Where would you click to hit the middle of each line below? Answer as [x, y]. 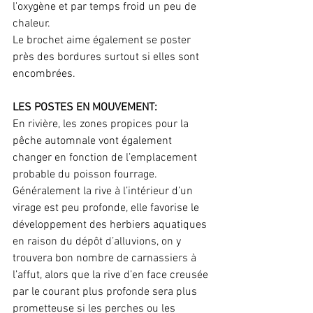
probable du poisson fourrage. [85, 174]
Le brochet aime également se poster [103, 40]
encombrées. [44, 74]
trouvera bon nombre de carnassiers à [106, 258]
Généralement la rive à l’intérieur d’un [104, 191]
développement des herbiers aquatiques [111, 225]
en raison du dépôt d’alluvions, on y [98, 241]
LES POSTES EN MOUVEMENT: [85, 107]
